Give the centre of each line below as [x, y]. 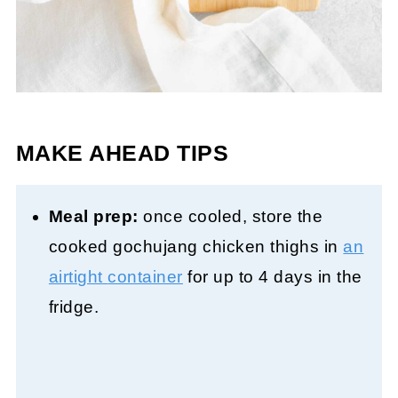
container [145, 277]
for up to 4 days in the [272, 277]
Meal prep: [93, 217]
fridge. [74, 307]
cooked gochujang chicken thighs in [196, 247]
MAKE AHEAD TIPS [122, 154]
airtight [76, 277]
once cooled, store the [231, 217]
